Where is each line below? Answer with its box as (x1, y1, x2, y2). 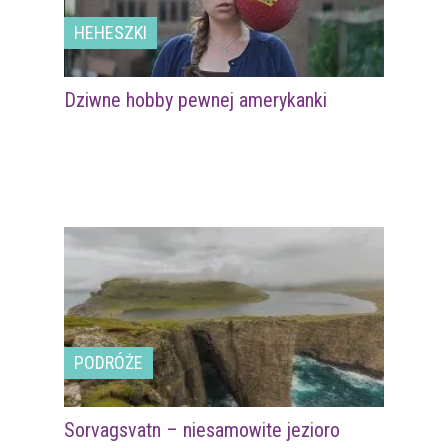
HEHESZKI (74, 21, 147, 43)
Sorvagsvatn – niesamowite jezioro (64, 417, 340, 442)
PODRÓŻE (74, 351, 143, 373)
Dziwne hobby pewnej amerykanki (64, 87, 327, 112)
